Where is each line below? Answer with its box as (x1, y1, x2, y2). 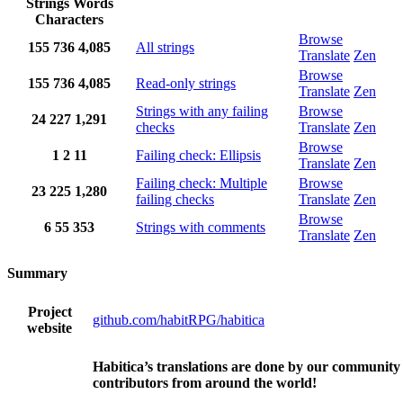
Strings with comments (136, 219, 265, 236)
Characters (35, 12, 103, 28)
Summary (7, 265, 67, 282)
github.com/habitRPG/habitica (93, 311, 264, 327)
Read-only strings (136, 76, 236, 92)
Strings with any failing (136, 103, 268, 120)
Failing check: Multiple (136, 175, 267, 192)
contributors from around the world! (93, 374, 317, 390)
